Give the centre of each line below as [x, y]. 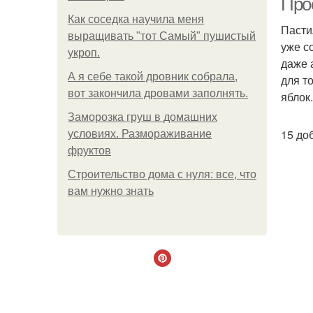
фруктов [89, 151]
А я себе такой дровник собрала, [153, 77]
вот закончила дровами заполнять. [158, 93]
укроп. [84, 53]
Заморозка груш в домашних [143, 117]
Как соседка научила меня [136, 19]
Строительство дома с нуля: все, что [162, 174]
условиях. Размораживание [140, 134]
